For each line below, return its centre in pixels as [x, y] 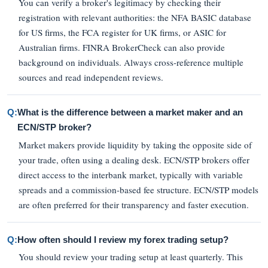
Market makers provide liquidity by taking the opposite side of [135, 144]
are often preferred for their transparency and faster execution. [134, 204]
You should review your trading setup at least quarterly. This [131, 257]
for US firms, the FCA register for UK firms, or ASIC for [123, 32]
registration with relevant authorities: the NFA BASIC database [135, 17]
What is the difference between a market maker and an [130, 112]
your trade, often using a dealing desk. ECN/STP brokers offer [134, 159]
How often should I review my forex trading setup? [123, 239]
